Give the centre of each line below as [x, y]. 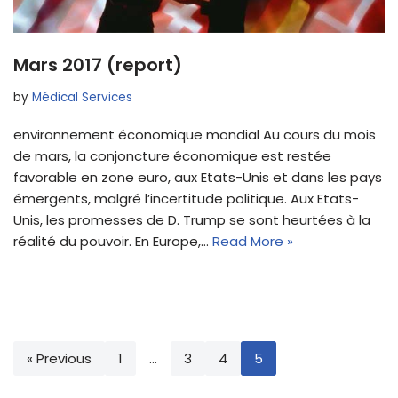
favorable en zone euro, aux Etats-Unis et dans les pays [198, 178]
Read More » [253, 242]
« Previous [59, 359]
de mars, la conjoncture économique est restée [172, 156]
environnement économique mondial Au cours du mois [195, 135]
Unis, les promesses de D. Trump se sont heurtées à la [192, 220]
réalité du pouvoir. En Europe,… [113, 242]
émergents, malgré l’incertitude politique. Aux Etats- [186, 199]
